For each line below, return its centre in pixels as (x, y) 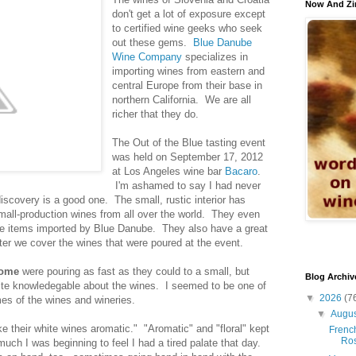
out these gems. (153, 42)
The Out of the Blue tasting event (189, 142)
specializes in (215, 56)
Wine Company (147, 56)
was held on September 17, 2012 (188, 157)
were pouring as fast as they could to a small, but (134, 271)
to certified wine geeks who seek (188, 28)
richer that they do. (156, 114)
